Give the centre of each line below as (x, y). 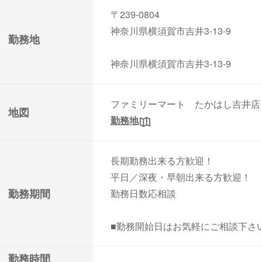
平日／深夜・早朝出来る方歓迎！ (181, 177)
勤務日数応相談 (143, 193)
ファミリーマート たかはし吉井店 (185, 104)
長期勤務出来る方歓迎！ (162, 161)
